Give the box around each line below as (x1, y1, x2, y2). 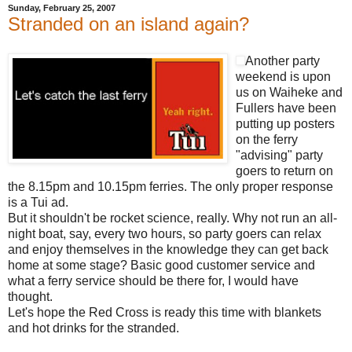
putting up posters (236, 117, 335, 131)
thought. (8, 290, 53, 304)
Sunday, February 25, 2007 (8, 3, 115, 13)
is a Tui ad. (8, 196, 68, 210)
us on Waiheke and (236, 86, 343, 100)
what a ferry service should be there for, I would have (8, 274, 299, 288)
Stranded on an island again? (8, 13, 249, 35)
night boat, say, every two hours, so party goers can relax (8, 227, 321, 241)
